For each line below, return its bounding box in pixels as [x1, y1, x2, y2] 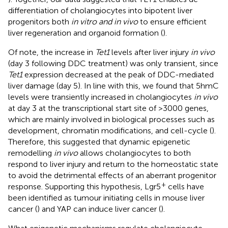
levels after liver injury [109, 47, 191, 57]
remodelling [8, 148, 54, 158]
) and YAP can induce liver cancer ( [37, 204, 161, 214]
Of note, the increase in [8, 47, 95, 57]
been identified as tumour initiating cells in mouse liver [8, 192, 205, 203]
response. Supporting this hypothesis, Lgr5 [8, 181, 161, 191]
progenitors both [8, 16, 71, 26]
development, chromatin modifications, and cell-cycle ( [8, 125, 212, 135]
